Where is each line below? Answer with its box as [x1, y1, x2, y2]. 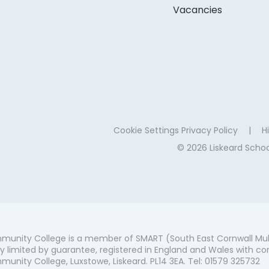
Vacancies [173, 3, 223, 17]
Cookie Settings [113, 124, 179, 137]
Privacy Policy [181, 124, 238, 137]
